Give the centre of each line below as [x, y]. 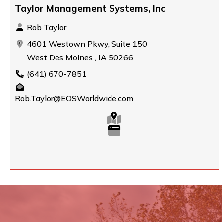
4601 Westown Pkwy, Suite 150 [86, 44]
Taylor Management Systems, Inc [90, 8]
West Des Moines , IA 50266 [79, 57]
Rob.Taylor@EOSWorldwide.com [74, 98]
